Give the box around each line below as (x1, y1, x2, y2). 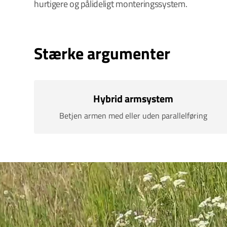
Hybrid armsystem (93, 91, 174, 106)
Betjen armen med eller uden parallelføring (59, 109, 208, 122)
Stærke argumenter (34, 41, 171, 65)
